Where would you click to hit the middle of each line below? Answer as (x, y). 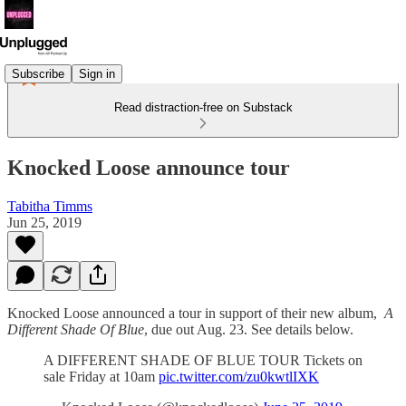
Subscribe (38, 73)
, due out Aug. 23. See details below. (249, 329)
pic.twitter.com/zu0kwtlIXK (239, 376)
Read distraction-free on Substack (203, 107)
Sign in (97, 73)
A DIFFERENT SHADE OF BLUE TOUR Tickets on (203, 360)
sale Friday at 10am (101, 376)
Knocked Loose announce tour (149, 167)
